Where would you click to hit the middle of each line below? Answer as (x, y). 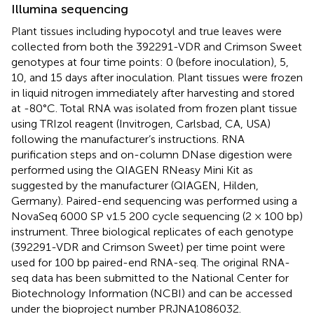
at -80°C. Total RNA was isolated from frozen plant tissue (154, 108)
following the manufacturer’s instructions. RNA (128, 139)
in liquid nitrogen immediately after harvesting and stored (153, 93)
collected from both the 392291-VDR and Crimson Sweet (157, 46)
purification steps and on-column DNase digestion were (152, 154)
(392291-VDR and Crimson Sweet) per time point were (148, 247)
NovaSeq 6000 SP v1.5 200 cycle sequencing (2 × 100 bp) (157, 216)
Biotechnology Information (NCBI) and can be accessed (152, 293)
